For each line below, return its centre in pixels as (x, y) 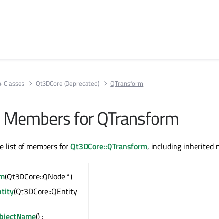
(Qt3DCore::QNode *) (39, 176)
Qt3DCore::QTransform (109, 146)
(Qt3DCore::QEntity (45, 191)
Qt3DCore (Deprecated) (68, 83)
